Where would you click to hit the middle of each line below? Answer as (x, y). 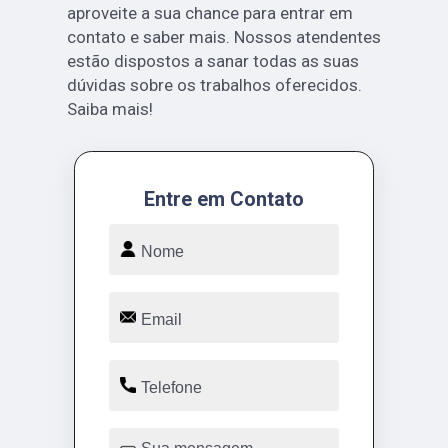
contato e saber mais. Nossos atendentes (223, 36)
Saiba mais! (109, 108)
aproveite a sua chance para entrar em (209, 12)
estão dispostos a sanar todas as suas (212, 60)
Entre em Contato (224, 198)
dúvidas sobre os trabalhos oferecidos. (214, 84)
